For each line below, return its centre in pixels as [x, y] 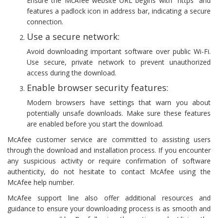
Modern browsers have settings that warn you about [119, 102]
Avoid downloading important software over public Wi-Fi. [119, 51]
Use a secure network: [73, 36]
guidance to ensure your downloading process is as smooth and [109, 208]
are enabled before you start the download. [95, 124]
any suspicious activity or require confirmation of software [109, 161]
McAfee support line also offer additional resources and [109, 198]
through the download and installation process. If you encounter [109, 150]
